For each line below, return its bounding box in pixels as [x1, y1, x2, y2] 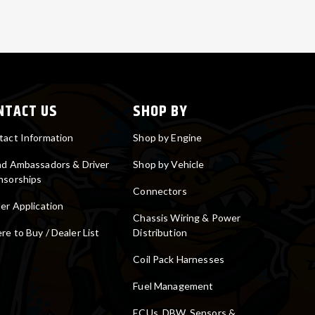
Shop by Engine [133, 131, 202, 143]
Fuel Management [133, 279, 214, 292]
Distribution [133, 226, 188, 238]
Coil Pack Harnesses [133, 252, 225, 265]
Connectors [133, 184, 187, 197]
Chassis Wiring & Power [133, 211, 241, 224]
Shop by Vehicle [133, 157, 205, 170]
